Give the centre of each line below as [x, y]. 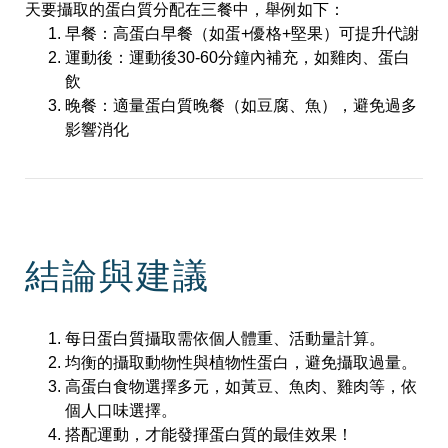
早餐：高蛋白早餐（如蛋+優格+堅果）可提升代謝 [242, 33]
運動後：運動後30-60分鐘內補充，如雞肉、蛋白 [237, 57]
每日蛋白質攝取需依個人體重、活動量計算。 [225, 339]
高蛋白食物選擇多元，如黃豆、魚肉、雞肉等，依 [241, 387]
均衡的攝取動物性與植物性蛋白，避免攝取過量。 [241, 363]
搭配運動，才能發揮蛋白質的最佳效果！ [209, 435]
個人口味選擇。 [121, 411]
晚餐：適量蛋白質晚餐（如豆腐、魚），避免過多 [241, 105]
